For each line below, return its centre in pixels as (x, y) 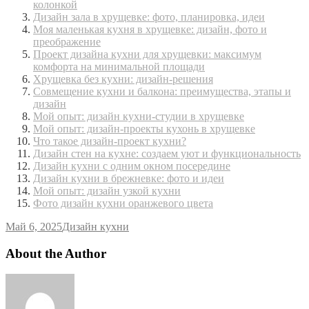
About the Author (56, 253)
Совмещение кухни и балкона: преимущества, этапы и (162, 92)
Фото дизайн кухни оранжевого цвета (123, 203)
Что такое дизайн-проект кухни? (110, 141)
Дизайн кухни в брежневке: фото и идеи (129, 179)
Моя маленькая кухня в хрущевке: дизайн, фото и (150, 30)
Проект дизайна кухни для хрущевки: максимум (147, 54)
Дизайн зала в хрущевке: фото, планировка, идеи (149, 17)
